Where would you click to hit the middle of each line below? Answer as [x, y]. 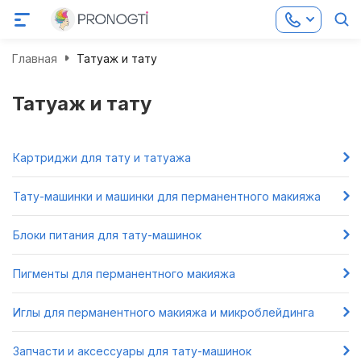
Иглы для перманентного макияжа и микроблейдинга [164, 312]
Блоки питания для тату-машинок [107, 234]
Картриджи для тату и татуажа [102, 157]
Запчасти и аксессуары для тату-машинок [132, 351]
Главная [35, 58]
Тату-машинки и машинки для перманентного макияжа [167, 196]
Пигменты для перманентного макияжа [124, 273]
